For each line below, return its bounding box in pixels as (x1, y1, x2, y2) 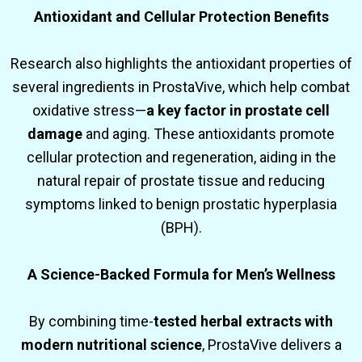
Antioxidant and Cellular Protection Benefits (33, 8, 329, 26)
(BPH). (160, 219, 202, 237)
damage (27, 125, 82, 143)
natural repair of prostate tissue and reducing (37, 172, 325, 190)
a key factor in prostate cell (146, 102, 330, 120)
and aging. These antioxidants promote (82, 125, 335, 143)
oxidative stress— (32, 102, 146, 120)
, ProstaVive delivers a (201, 336, 342, 354)
